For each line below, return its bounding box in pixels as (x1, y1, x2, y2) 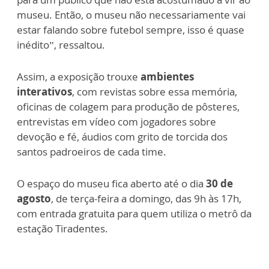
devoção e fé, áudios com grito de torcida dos (17, 130, 228, 144)
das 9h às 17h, (175, 192, 241, 206)
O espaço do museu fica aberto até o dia (17, 177, 206, 191)
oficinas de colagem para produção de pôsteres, (17, 100, 240, 114)
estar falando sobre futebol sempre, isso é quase (17, 23, 244, 37)
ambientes (138, 70, 194, 84)
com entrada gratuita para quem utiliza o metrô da (17, 207, 252, 221)
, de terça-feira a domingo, (51, 192, 173, 206)
